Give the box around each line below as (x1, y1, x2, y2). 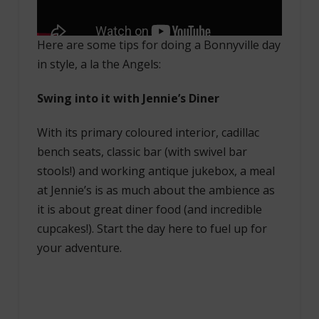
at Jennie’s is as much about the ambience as (36, 182, 275, 198)
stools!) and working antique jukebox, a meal (36, 162, 275, 179)
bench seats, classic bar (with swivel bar (36, 143, 247, 159)
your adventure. (36, 239, 122, 256)
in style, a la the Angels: (36, 56, 161, 72)
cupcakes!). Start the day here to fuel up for (36, 220, 267, 236)
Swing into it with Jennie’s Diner (36, 90, 219, 106)
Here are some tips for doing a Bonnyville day (36, 36, 281, 53)
